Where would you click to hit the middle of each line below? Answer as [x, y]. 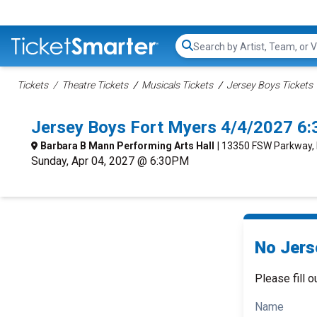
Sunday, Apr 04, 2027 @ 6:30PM [110, 161]
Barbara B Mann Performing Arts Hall [127, 146]
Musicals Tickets [177, 85]
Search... [213, 53]
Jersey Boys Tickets [270, 85]
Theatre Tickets [95, 85]
